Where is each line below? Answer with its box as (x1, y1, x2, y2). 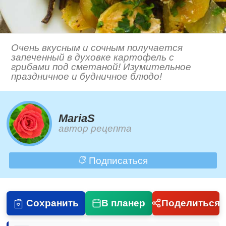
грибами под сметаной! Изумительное (11, 62, 192, 73)
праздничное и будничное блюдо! (11, 71, 162, 82)
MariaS (59, 112, 95, 125)
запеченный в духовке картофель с (11, 52, 175, 63)
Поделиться (161, 197, 220, 208)
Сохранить (26, 197, 79, 208)
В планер (101, 197, 146, 208)
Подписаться (86, 155, 148, 166)
